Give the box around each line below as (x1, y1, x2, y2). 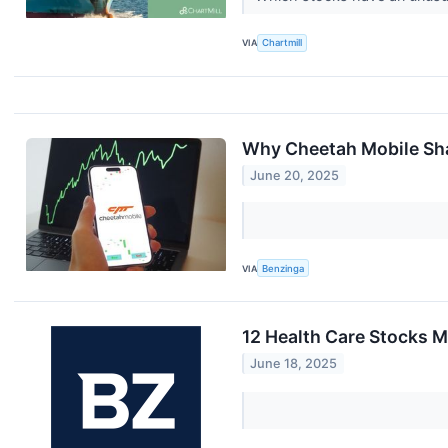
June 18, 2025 (250, 356, 338, 372)
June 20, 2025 (250, 167, 340, 183)
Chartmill (262, 37, 303, 49)
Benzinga (262, 262, 305, 274)
